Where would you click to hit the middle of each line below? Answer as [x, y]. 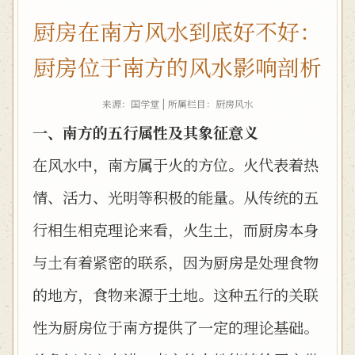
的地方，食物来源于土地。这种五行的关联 [176, 294]
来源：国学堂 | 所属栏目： [158, 103]
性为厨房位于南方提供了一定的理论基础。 [176, 327]
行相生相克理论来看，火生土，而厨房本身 [176, 229]
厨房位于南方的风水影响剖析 [177, 67]
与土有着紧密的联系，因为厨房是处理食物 [176, 262]
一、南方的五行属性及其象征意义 [145, 132]
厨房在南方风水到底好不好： [177, 31]
